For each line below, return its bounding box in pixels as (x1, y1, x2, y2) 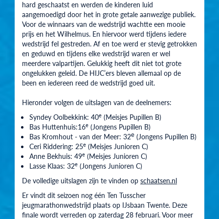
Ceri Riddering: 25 (29, 141, 83, 152)
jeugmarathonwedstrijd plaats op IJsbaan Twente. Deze (22, 200, 187, 210)
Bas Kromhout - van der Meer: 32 (29, 131, 131, 142)
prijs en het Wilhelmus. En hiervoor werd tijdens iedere (22, 29, 186, 39)
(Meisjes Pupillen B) (102, 112, 161, 122)
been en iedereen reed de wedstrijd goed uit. (22, 78, 155, 88)
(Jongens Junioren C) (78, 161, 142, 171)
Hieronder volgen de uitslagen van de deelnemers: (22, 97, 172, 108)
